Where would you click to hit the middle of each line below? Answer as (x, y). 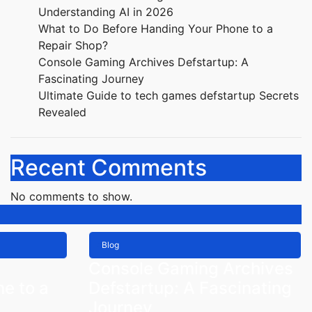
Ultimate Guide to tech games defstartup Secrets (169, 95)
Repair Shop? (73, 45)
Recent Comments (109, 167)
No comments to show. (71, 196)
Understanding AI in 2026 (106, 12)
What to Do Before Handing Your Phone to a (156, 29)
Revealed (62, 112)
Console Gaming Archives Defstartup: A (143, 62)
